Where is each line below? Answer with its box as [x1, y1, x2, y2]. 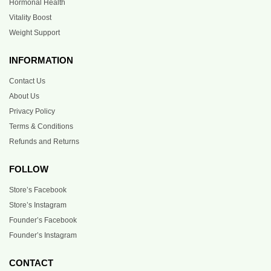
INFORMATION [9, 54, 73, 65]
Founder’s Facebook [9, 215, 77, 224]
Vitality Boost [9, 13, 51, 22]
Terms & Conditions [9, 122, 73, 131]
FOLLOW [9, 163, 48, 174]
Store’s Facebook [9, 185, 67, 194]
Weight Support [9, 28, 60, 37]
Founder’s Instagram [9, 230, 77, 240]
